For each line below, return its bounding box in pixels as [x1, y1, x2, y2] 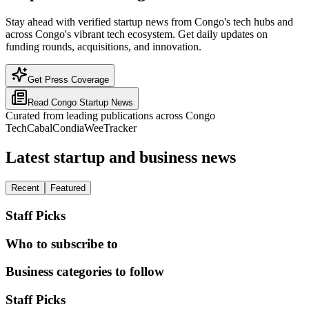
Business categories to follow [6, 264, 164, 279]
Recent [11, 183, 39, 194]
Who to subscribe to [6, 236, 118, 251]
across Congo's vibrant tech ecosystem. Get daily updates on [6, 28, 268, 41]
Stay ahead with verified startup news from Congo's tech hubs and [6, 16, 293, 28]
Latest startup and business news [6, 148, 236, 167]
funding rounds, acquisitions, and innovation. [6, 41, 201, 53]
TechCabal [6, 122, 52, 134]
